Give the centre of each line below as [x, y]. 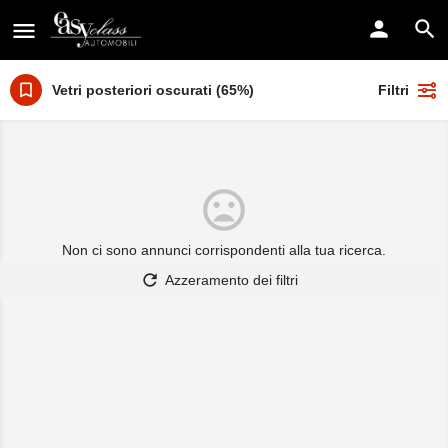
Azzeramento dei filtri [231, 280]
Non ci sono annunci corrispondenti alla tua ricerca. [224, 250]
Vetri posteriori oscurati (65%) [153, 89]
